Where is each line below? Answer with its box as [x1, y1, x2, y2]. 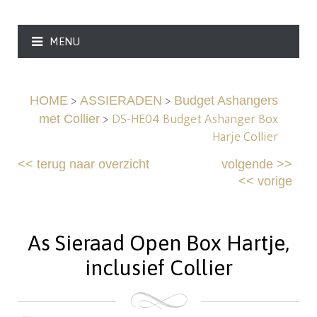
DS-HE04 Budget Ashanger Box [111, 109, 278, 131]
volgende [221, 157, 273, 172]
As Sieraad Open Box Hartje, [28, 231, 289, 255]
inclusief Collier [84, 255, 233, 280]
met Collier [38, 112, 100, 127]
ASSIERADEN [79, 93, 162, 108]
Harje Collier [212, 127, 278, 149]
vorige [257, 174, 292, 189]
